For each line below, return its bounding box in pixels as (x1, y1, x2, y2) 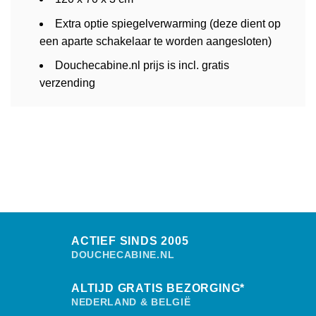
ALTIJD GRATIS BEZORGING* (71, 282, 245, 295)
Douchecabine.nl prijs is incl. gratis (54, 59, 229, 72)
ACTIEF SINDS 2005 (71, 235, 189, 248)
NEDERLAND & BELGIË (71, 297, 191, 308)
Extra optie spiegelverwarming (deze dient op (54, 17, 281, 30)
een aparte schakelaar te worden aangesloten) (39, 35, 272, 47)
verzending (39, 77, 95, 90)
